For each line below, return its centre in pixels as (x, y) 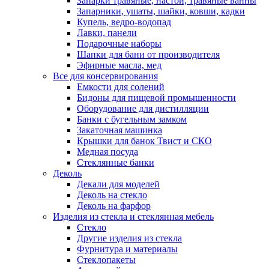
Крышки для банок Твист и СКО (144, 141)
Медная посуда (107, 152)
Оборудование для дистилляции (143, 109)
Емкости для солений (121, 87)
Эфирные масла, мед (119, 65)
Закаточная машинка (119, 130)
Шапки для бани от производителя (148, 55)
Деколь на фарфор (114, 206)
